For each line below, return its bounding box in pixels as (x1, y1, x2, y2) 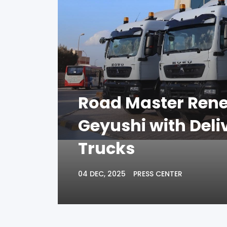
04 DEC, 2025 (78, 168, 126, 179)
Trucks (78, 137, 135, 160)
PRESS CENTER (133, 168, 182, 179)
